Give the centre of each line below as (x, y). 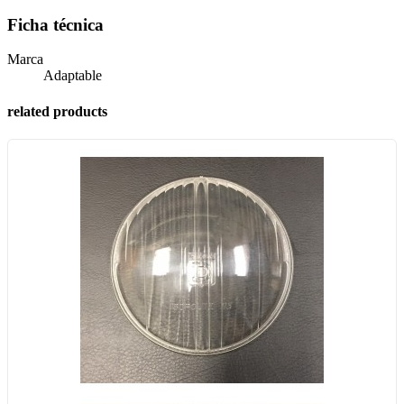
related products (57, 111)
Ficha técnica (55, 24)
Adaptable (73, 76)
